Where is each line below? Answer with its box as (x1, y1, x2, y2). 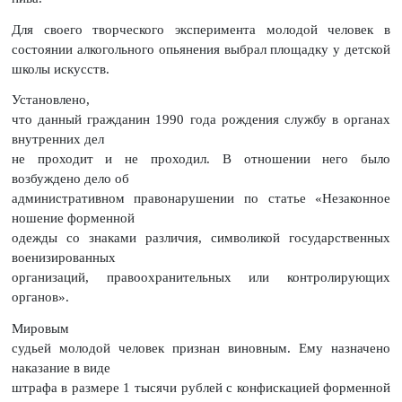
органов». (11, 290, 69, 305)
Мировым (11, 321, 69, 336)
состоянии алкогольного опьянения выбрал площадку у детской (11, 41, 391, 57)
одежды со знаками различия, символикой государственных (11, 231, 391, 246)
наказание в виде (11, 361, 110, 376)
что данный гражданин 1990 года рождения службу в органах (11, 112, 391, 127)
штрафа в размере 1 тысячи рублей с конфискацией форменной (11, 380, 391, 396)
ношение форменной (11, 211, 135, 226)
